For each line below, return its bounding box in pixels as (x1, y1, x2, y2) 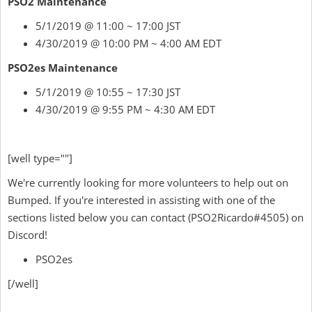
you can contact (110, 210, 188, 224)
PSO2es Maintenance (8, 61, 118, 75)
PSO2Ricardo (191, 210, 253, 224)
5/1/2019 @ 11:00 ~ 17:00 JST (36, 19, 180, 33)
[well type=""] (8, 151, 72, 165)
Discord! (8, 228, 47, 242)
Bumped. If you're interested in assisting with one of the (8, 193, 275, 207)
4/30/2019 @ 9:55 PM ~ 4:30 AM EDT (36, 102, 215, 116)
